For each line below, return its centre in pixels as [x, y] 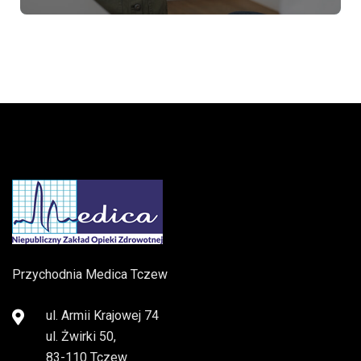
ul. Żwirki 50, [81, 337]
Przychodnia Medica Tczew [90, 275]
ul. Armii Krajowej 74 [102, 316]
